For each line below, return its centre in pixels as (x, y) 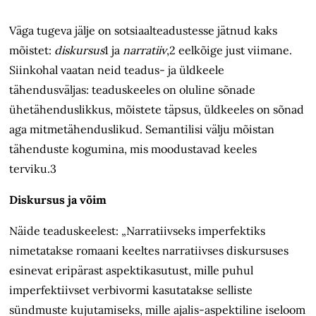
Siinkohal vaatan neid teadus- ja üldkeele (117, 70)
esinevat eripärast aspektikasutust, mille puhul (132, 271)
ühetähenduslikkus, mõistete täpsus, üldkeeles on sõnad (157, 110)
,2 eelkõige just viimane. (230, 50)
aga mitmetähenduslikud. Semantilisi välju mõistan (142, 129)
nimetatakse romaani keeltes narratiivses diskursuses (149, 251)
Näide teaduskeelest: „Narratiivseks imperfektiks (138, 231)
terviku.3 (33, 169)
